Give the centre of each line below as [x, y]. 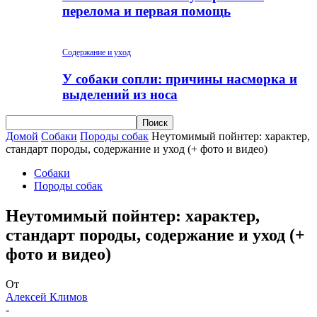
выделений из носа [120, 94]
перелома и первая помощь [146, 11]
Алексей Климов [47, 297]
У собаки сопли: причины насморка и [180, 79]
